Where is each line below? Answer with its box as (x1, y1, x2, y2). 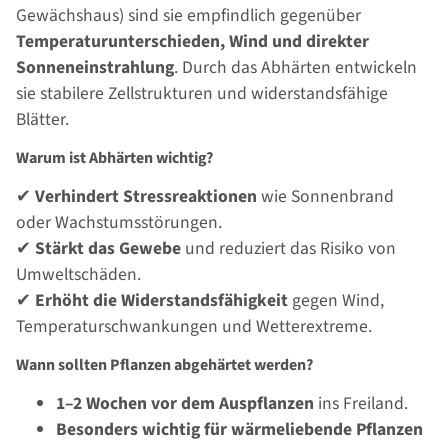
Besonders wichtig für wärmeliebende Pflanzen (56, 417, 423, 443)
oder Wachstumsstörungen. (16, 210, 222, 236)
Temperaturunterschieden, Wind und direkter (16, 29, 369, 55)
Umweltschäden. (16, 262, 141, 288)
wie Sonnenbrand (257, 184, 394, 210)
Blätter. (16, 107, 69, 133)
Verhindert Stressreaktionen (35, 184, 257, 210)
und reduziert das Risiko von (181, 236, 396, 262)
